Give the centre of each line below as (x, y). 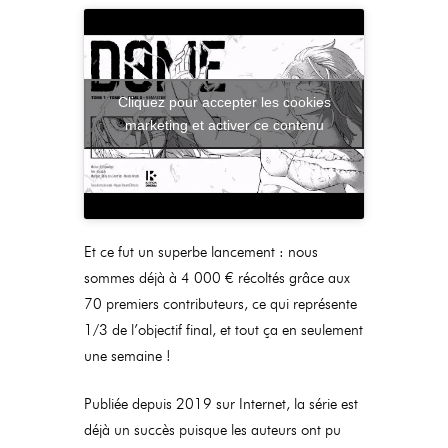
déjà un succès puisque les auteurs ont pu (212, 430)
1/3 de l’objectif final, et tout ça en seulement (223, 330)
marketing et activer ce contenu (224, 125)
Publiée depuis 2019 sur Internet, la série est (221, 404)
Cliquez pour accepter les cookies (224, 102)
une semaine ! (127, 356)
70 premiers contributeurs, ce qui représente (220, 304)
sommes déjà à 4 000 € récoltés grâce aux (217, 278)
